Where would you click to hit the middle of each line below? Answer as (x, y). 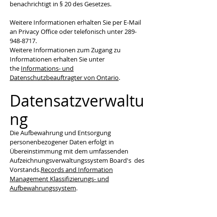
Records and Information (77, 170)
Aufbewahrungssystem (43, 188)
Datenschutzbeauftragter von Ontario (64, 77)
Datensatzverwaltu (77, 101)
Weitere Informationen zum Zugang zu (65, 50)
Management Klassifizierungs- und (59, 179)
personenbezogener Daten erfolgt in (62, 142)
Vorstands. (25, 170)
